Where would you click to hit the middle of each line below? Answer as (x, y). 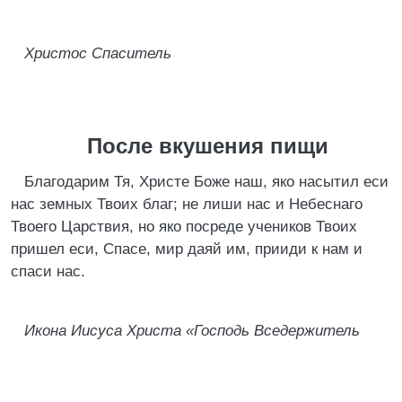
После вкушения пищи (208, 146)
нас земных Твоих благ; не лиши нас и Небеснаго (187, 204)
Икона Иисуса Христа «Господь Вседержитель (192, 331)
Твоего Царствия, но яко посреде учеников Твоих (184, 227)
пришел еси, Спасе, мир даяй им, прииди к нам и (187, 249)
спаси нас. (48, 271)
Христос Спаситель (98, 53)
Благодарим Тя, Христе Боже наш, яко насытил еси (206, 182)
